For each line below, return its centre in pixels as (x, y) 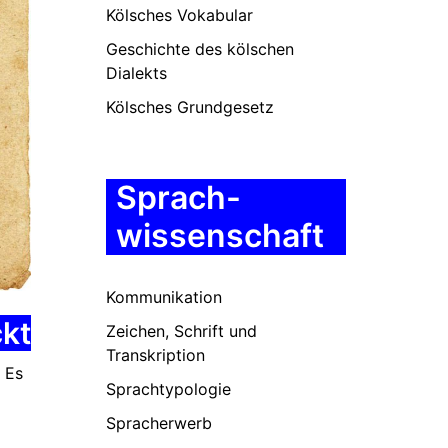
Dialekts (136, 73)
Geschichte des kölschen (200, 49)
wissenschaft (220, 235)
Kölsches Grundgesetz (190, 107)
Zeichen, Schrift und (181, 331)
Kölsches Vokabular (179, 15)
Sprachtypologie (168, 389)
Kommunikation (164, 297)
